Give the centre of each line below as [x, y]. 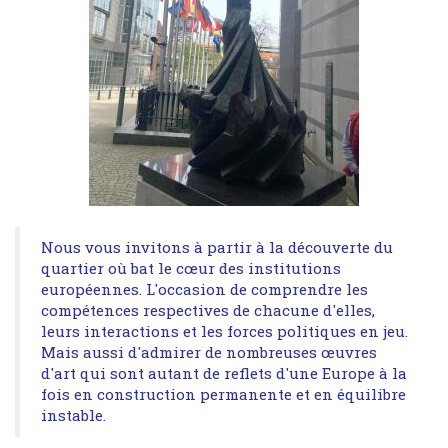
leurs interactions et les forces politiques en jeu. [224, 331]
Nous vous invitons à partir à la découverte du [217, 247]
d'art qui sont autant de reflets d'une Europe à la [224, 373]
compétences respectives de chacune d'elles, [208, 310]
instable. [73, 415]
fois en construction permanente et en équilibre [223, 394]
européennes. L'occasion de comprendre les [204, 289]
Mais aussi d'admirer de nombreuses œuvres [209, 352]
